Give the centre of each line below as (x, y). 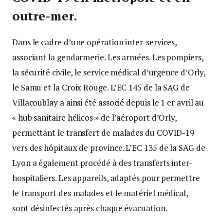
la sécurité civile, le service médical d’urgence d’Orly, (109, 73)
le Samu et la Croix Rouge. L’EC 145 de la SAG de (101, 88)
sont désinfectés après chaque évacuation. (90, 208)
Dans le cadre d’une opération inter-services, (95, 42)
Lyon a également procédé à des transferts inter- (102, 163)
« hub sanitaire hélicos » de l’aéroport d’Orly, (95, 118)
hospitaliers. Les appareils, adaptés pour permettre (106, 178)
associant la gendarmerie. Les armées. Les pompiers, (108, 57)
